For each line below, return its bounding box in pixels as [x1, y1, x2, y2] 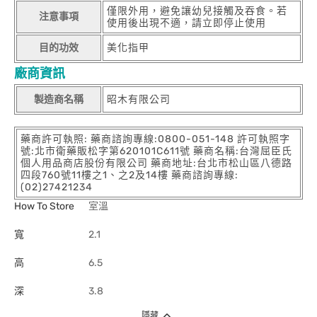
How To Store [14, 200, 74, 212]
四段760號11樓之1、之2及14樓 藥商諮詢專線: [21, 169, 238, 181]
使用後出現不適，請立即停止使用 [107, 17, 266, 29]
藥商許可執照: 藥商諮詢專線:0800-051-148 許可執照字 [21, 133, 290, 145]
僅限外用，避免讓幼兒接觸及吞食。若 [107, 5, 287, 17]
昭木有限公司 [107, 93, 171, 105]
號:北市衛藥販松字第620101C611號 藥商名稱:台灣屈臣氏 [21, 145, 292, 157]
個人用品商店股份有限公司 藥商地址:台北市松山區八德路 [21, 157, 292, 169]
